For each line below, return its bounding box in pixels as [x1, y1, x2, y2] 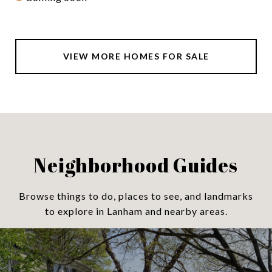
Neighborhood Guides [34, 151, 238, 178]
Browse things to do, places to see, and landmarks [19, 189, 253, 202]
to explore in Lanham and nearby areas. [44, 205, 228, 217]
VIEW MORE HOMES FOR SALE [63, 50, 209, 61]
